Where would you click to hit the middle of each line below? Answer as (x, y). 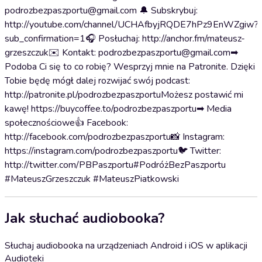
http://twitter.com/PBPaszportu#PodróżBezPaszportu (115, 165)
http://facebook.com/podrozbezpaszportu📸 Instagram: (115, 137)
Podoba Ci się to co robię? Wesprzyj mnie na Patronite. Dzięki (130, 67)
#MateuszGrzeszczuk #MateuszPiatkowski (92, 179)
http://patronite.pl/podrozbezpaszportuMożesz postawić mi (124, 95)
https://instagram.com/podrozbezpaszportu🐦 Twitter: (113, 151)
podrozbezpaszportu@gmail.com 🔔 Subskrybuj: (101, 11)
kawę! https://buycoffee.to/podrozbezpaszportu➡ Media (118, 109)
